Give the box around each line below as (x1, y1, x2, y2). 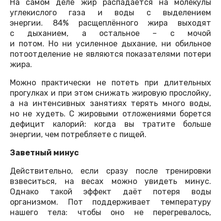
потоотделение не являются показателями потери (10, 49, 211, 59)
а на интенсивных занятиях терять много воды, (10, 99, 211, 109)
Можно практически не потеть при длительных (10, 78, 211, 88)
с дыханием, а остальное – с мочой (10, 29, 211, 38)
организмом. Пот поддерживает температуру (10, 197, 211, 207)
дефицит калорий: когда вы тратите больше (10, 119, 211, 129)
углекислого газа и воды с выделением (10, 8, 211, 18)
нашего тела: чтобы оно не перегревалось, (10, 208, 211, 218)
